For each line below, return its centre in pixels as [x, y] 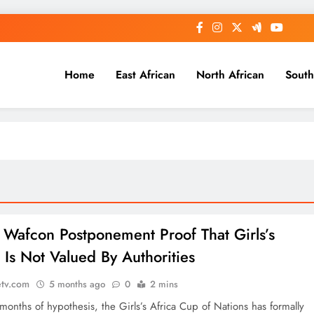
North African [230, 75]
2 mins [164, 284]
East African [145, 75]
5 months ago [77, 284]
